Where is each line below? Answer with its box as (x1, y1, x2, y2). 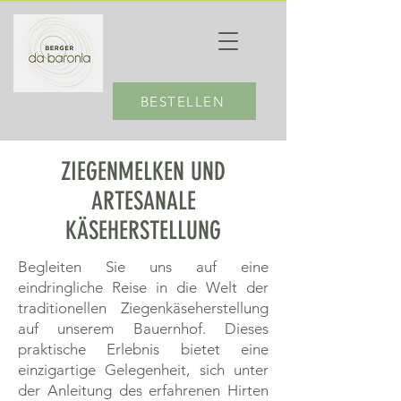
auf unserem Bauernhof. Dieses (18, 320, 269, 337)
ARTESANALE (90, 186, 196, 216)
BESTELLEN (140, 92, 226, 110)
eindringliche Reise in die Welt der (18, 278, 269, 296)
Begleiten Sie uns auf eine (18, 258, 269, 276)
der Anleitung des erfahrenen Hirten (18, 381, 269, 399)
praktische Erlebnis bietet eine (18, 340, 269, 358)
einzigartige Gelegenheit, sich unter (18, 361, 269, 379)
